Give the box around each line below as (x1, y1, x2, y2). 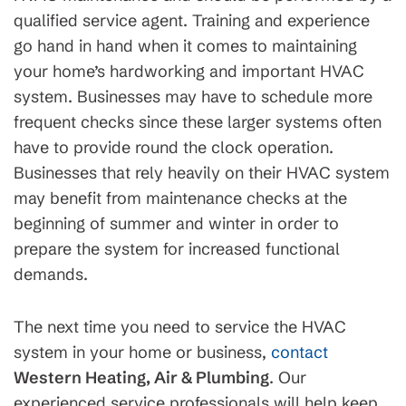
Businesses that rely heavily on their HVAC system (14, 162, 390, 183)
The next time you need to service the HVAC (14, 316, 346, 337)
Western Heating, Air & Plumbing (14, 367, 269, 388)
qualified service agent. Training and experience (14, 10, 370, 31)
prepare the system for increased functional (14, 238, 340, 259)
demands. (14, 264, 88, 285)
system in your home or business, (14, 342, 271, 362)
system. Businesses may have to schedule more (14, 86, 372, 107)
